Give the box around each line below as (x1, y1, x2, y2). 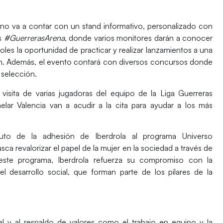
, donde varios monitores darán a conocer (64, 33, 213, 43)
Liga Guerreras (160, 88, 213, 98)
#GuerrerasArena (1, 33, 65, 43)
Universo (182, 131, 213, 141)
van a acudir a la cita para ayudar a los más (49, 100, 213, 110)
